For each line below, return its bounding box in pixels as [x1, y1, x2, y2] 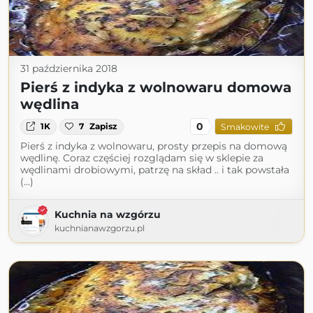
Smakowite [220, 121, 269, 132]
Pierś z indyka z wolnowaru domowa [20, 79, 291, 96]
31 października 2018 [20, 62, 117, 75]
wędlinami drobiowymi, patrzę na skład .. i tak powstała [20, 163, 289, 177]
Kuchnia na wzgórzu [54, 208, 161, 221]
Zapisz [89, 121, 118, 132]
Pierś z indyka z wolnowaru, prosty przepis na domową [20, 140, 287, 153]
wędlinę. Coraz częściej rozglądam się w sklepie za [20, 152, 263, 165]
